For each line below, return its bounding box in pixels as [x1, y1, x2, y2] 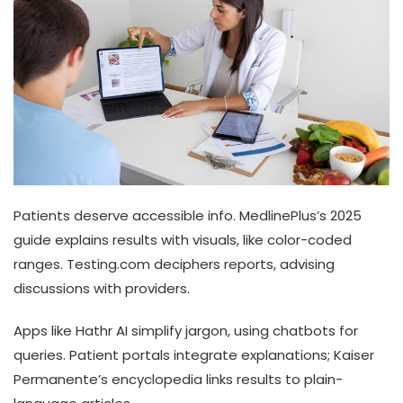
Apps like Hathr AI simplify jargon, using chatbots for [13, 321, 358, 341]
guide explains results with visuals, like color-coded [13, 230, 352, 250]
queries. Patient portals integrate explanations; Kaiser [13, 345, 374, 365]
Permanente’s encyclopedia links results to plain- [13, 370, 343, 390]
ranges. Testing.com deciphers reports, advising [13, 255, 335, 274]
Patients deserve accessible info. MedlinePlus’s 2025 [13, 206, 362, 226]
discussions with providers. [13, 279, 190, 299]
